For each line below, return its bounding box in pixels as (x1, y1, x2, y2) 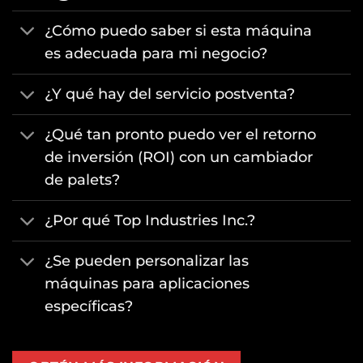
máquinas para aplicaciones (45, 275, 250, 293)
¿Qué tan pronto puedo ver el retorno (45, 126, 317, 143)
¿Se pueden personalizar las (45, 252, 250, 270)
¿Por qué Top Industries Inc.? (45, 211, 256, 229)
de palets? (45, 171, 121, 189)
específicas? (45, 297, 134, 315)
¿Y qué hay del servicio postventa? (45, 85, 296, 103)
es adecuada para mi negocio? (45, 45, 268, 62)
